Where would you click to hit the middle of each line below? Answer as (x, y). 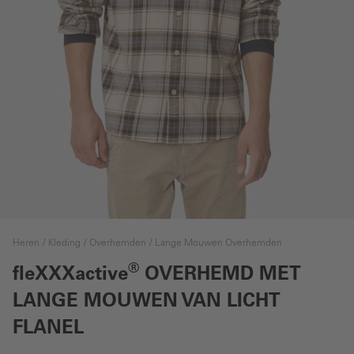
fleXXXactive (70, 275)
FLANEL (48, 329)
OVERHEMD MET (220, 275)
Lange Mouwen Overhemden (218, 243)
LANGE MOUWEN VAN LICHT (147, 302)
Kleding (64, 243)
